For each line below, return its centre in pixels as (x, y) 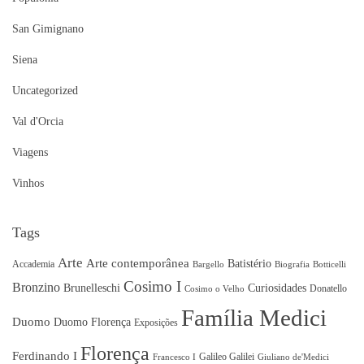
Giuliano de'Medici (293, 357)
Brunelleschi (92, 288)
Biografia (292, 264)
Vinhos (28, 183)
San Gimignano (48, 28)
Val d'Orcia (38, 121)
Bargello (208, 264)
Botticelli (329, 264)
